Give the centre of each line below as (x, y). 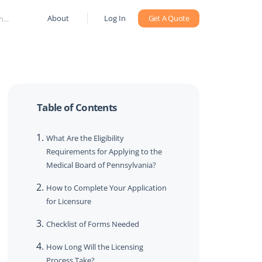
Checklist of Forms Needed (92, 224)
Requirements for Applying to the (104, 151)
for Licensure (68, 201)
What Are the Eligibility (85, 138)
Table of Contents (77, 107)
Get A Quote (169, 18)
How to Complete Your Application (106, 188)
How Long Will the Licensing (94, 247)
